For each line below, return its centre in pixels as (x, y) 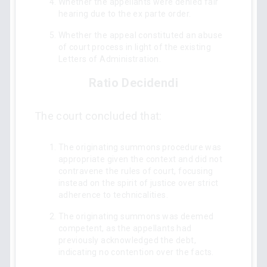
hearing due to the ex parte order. (125, 14)
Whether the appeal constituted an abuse (140, 35)
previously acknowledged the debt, (127, 240)
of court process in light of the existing (135, 47)
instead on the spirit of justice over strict (138, 183)
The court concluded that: (98, 116)
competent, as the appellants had (125, 228)
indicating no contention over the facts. (136, 252)
